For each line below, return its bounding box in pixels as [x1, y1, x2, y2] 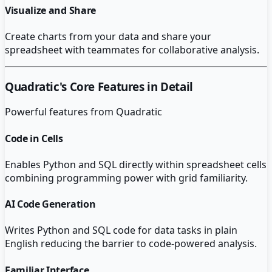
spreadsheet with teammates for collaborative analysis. [5, 42, 259, 56]
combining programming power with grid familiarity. [5, 171, 248, 185]
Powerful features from [5, 105, 116, 119]
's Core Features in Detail [59, 78, 193, 94]
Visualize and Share [5, 3, 96, 17]
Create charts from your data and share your [5, 29, 211, 43]
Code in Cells [5, 131, 63, 145]
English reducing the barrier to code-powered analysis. [5, 237, 257, 251]
